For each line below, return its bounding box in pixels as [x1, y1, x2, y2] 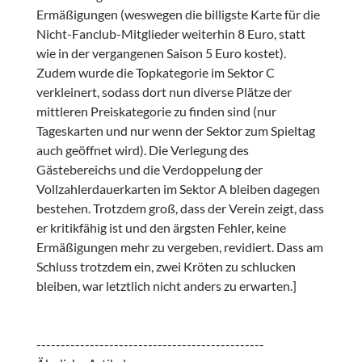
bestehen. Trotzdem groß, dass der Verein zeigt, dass [36, 200, 324, 217]
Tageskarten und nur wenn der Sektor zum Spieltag [36, 123, 315, 139]
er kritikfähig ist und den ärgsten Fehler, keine [36, 220, 286, 236]
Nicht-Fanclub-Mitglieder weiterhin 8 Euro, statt [36, 26, 305, 42]
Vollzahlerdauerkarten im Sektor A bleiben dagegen [36, 181, 320, 197]
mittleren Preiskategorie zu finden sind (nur [36, 103, 276, 120]
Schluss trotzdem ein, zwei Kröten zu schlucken [36, 259, 296, 275]
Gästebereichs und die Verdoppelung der [36, 162, 263, 178]
